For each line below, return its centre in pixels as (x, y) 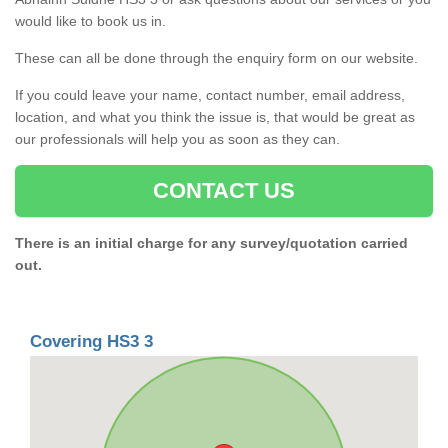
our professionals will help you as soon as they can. (177, 138)
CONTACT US (224, 190)
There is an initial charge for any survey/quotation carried (211, 242)
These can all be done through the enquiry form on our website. (216, 57)
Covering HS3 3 (91, 341)
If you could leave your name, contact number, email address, (210, 94)
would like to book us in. (90, 20)
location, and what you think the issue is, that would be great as (215, 116)
